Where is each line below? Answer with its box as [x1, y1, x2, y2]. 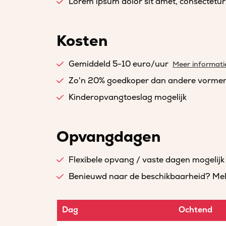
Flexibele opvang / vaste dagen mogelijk [69, 155, 224, 165]
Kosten [56, 32, 107, 50]
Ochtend [178, 205, 212, 215]
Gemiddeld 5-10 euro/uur [69, 59, 168, 69]
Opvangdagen [56, 128, 160, 146]
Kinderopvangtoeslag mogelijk [69, 92, 187, 102]
